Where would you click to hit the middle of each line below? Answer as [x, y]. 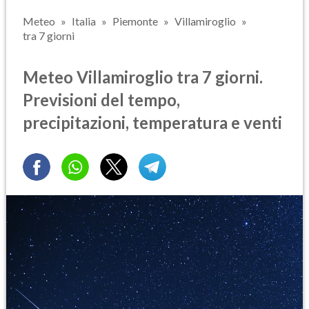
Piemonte [135, 21]
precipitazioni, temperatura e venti [152, 122]
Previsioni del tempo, [101, 99]
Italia [84, 21]
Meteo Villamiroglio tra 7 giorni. [143, 77]
